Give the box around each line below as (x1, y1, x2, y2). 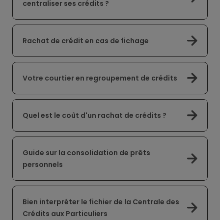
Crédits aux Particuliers (23, 209, 108, 219)
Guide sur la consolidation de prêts (23, 148, 150, 158)
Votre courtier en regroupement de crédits (23, 73, 177, 83)
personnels (23, 160, 63, 169)
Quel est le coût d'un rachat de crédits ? (23, 110, 166, 120)
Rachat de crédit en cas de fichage (23, 36, 149, 46)
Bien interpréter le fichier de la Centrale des (23, 197, 179, 207)
